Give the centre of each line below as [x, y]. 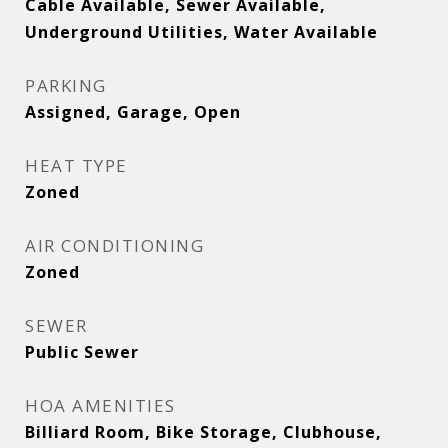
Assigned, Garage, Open [133, 112]
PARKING [66, 85]
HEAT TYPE [76, 165]
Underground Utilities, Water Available [201, 32]
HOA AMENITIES [100, 405]
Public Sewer [82, 352]
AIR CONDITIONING [114, 245]
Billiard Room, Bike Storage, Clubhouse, [203, 432]
